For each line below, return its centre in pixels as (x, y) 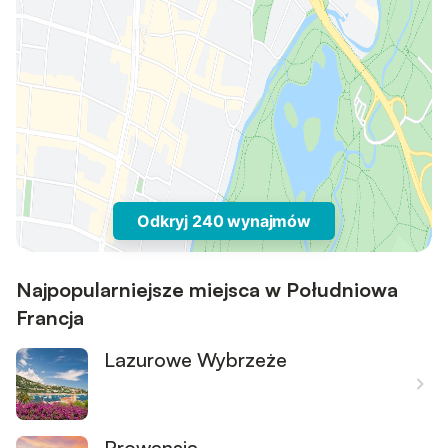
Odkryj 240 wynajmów (224, 221)
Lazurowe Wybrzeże (195, 359)
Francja (50, 317)
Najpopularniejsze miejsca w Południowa (207, 289)
